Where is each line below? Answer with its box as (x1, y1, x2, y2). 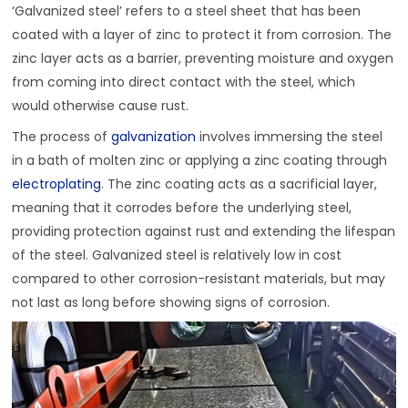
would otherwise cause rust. (12, 97, 189, 116)
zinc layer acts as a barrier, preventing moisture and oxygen (12, 49, 394, 68)
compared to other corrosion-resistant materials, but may (12, 270, 386, 289)
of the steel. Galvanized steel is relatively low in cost (12, 246, 342, 265)
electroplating (12, 175, 102, 194)
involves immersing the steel (196, 127, 383, 147)
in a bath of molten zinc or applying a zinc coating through (12, 151, 388, 170)
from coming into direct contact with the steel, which (12, 73, 356, 92)
